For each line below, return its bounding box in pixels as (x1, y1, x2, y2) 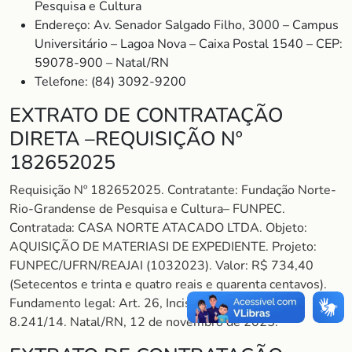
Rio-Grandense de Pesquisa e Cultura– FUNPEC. (9, 200, 285, 218)
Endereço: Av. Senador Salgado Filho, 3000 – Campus (35, 16, 339, 34)
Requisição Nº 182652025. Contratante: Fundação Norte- (9, 181, 336, 199)
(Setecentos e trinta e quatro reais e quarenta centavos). (9, 276, 327, 293)
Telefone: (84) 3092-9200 (35, 73, 186, 90)
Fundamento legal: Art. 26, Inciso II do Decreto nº (9, 295, 288, 312)
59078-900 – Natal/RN (35, 54, 169, 71)
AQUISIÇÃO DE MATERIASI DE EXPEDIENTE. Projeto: (9, 238, 317, 255)
